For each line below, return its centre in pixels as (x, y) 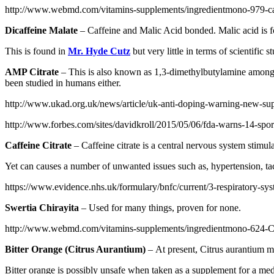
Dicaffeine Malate (41, 30)
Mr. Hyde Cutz (99, 51)
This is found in (36, 51)
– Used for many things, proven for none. (160, 208)
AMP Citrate (32, 72)
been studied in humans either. (63, 83)
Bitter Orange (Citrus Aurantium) (75, 249)
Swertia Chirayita (42, 208)
